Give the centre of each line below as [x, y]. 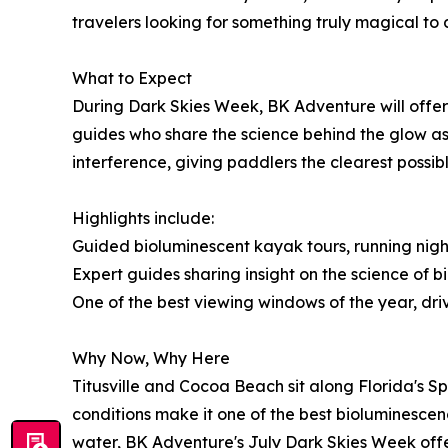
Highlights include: [143, 217]
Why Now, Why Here [151, 357]
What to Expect [132, 77]
